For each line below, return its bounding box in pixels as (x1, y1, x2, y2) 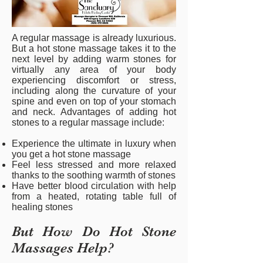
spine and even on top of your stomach (12, 96, 176, 106)
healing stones (12, 202, 73, 212)
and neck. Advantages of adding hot (12, 107, 176, 117)
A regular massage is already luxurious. (12, 33, 176, 43)
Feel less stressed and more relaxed (12, 160, 176, 170)
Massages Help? (12, 240, 114, 256)
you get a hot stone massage (12, 149, 131, 159)
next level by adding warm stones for (12, 54, 176, 64)
